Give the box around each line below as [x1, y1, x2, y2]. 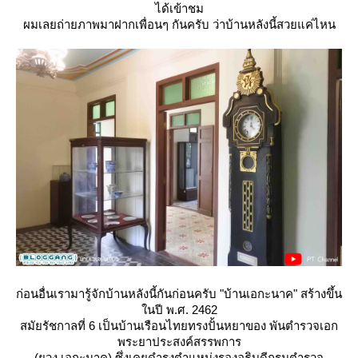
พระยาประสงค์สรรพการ [117, 335, 241, 348]
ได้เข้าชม [154, 2, 204, 15]
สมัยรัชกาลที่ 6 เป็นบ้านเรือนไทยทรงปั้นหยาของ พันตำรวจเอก [20, 319, 338, 332]
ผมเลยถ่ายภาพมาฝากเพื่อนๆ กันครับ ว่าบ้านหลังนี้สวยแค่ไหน [22, 18, 336, 31]
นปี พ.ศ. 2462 [141, 303, 217, 316]
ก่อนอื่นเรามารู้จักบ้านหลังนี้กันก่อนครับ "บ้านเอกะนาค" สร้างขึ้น [16, 287, 342, 300]
